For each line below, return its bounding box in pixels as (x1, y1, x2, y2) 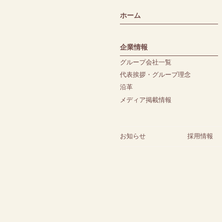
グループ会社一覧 (120, 58, 171, 66)
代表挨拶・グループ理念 (120, 71, 191, 79)
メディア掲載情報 (120, 96, 171, 104)
